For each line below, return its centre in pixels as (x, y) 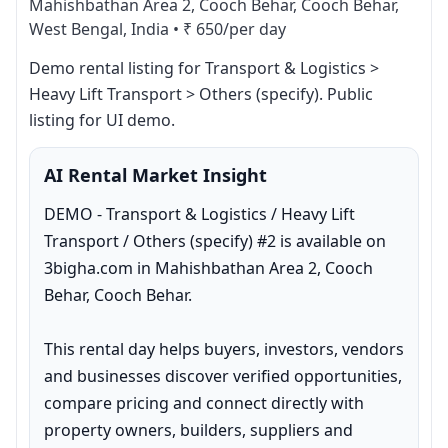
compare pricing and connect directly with (204, 403)
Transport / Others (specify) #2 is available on (215, 241)
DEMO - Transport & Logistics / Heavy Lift (199, 214)
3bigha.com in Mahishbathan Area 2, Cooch (208, 268)
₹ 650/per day (234, 29)
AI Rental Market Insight (155, 175)
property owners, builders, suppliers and (198, 430)
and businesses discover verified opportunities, (223, 376)
